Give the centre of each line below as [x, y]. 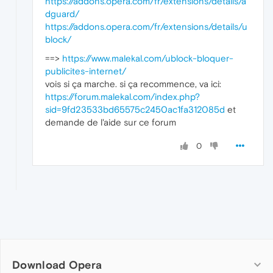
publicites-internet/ [86, 71]
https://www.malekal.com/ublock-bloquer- [148, 58]
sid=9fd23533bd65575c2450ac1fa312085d [135, 110]
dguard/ [62, 14]
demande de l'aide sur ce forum [111, 122]
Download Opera [57, 265]
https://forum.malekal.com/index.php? [122, 97]
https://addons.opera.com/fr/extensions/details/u [146, 27]
